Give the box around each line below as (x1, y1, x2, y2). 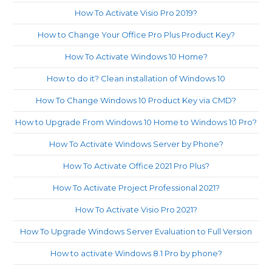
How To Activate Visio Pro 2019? (75, 8, 197, 18)
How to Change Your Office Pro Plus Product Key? (37, 30, 235, 39)
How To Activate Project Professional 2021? (52, 183, 220, 192)
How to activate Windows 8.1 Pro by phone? (50, 248, 222, 258)
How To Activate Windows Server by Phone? (49, 139, 223, 149)
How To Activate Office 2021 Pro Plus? (63, 161, 209, 171)
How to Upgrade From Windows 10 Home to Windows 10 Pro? (15, 117, 257, 127)
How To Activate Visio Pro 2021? (75, 205, 197, 214)
